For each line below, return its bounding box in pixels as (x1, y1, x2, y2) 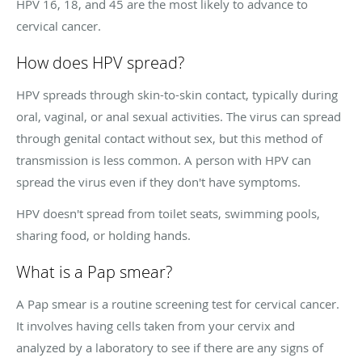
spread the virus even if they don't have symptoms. (16, 173, 304, 190)
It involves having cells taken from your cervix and (16, 317, 295, 334)
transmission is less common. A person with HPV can (16, 151, 311, 168)
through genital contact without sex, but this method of (16, 129, 322, 146)
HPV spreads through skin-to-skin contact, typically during (16, 86, 338, 103)
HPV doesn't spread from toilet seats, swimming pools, (16, 204, 320, 221)
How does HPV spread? (16, 51, 184, 74)
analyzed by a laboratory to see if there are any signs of (16, 339, 323, 356)
